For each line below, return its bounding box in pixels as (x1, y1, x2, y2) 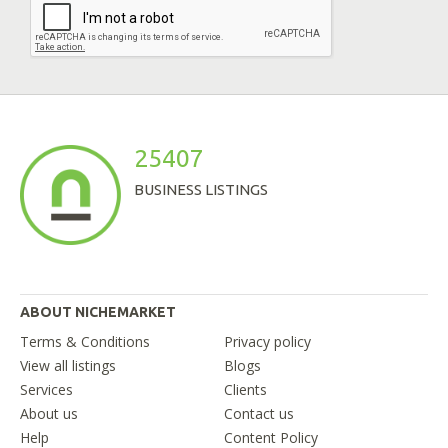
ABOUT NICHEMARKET (20, 304, 176, 321)
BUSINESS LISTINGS (134, 181, 268, 199)
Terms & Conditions (20, 332, 150, 352)
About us (20, 404, 78, 424)
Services (20, 380, 73, 400)
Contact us (224, 404, 294, 424)
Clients (224, 380, 267, 400)
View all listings (20, 356, 116, 376)
